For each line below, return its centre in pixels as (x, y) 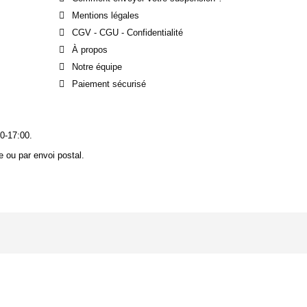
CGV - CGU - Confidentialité (127, 33)
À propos (90, 50)
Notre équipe (97, 67)
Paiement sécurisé (109, 84)
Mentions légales (106, 16)
